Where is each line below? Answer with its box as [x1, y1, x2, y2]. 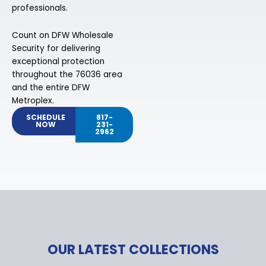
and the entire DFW [12, 82, 90, 94]
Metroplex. [12, 95, 54, 107]
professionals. [12, 2, 68, 14]
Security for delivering [12, 43, 100, 55]
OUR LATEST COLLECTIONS [47, 240, 219, 259]
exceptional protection [12, 56, 104, 68]
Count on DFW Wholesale [12, 30, 113, 42]
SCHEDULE [26, 112, 65, 122]
